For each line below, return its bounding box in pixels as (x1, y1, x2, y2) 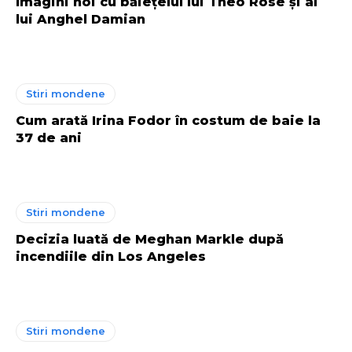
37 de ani (16, 130, 82, 145)
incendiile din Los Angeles (16, 249, 206, 264)
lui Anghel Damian (16, 12, 145, 27)
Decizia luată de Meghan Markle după (16, 232, 284, 247)
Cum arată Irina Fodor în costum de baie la (16, 113, 321, 128)
